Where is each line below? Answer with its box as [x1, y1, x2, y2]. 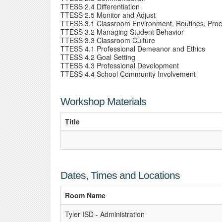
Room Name [65, 190, 106, 200]
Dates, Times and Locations [60, 169, 180, 181]
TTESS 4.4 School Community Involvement [60, 69, 196, 79]
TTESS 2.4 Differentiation [60, 1, 140, 11]
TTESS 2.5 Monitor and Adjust [60, 10, 156, 20]
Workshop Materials [60, 96, 146, 107]
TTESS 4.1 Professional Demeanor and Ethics [60, 44, 205, 54]
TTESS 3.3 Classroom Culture [60, 35, 155, 45]
